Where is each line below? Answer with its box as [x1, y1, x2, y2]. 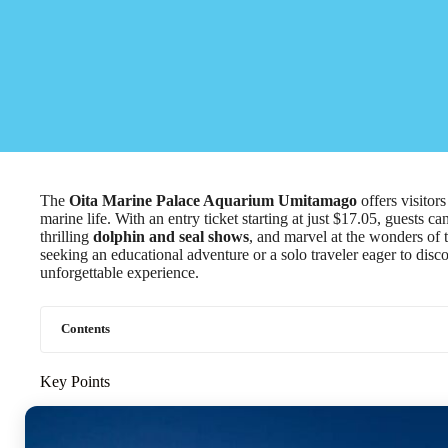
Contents [61, 322, 110, 336]
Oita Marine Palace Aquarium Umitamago [69, 192, 357, 209]
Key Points [40, 373, 110, 390]
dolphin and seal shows [93, 228, 249, 245]
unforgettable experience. [40, 264, 199, 281]
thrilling [40, 228, 93, 245]
